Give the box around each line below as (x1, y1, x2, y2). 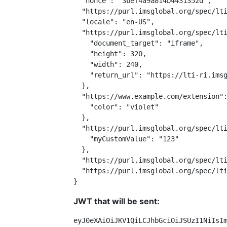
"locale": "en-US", (73, 18, 155, 26)
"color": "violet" (73, 103, 159, 111)
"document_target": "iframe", (73, 39, 203, 47)
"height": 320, (73, 50, 146, 58)
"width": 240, (73, 60, 142, 68)
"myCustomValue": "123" (73, 135, 179, 143)
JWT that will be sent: (73, 196, 160, 206)
